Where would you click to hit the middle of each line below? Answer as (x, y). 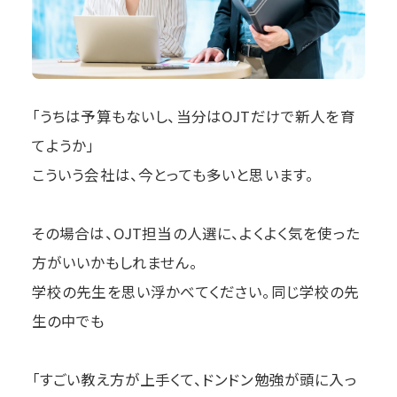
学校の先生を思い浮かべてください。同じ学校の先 (195, 292)
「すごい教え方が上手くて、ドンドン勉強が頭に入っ (194, 380)
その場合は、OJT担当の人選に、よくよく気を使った (195, 234)
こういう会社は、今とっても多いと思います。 (173, 175)
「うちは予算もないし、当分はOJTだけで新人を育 (193, 117)
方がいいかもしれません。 (114, 263)
